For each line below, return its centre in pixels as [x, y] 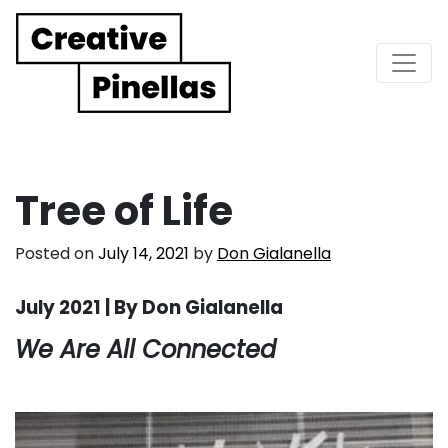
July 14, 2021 [143, 253]
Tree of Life [124, 210]
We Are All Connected [145, 349]
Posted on [56, 253]
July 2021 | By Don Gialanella [149, 307]
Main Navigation [152, 80]
